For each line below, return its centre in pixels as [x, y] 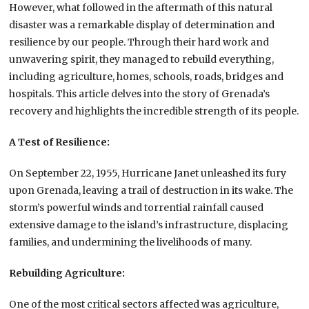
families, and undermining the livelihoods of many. [131, 242]
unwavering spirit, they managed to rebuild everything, [142, 59]
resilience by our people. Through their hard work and [139, 42]
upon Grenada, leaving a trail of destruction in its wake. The [151, 190]
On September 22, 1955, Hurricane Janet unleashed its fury [148, 173]
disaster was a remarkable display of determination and [142, 24]
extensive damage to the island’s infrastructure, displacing [149, 225]
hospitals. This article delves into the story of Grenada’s [140, 93]
